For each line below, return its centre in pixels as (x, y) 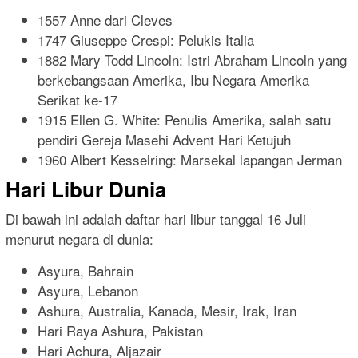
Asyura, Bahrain (86, 271)
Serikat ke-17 (78, 99)
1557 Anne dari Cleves (105, 19)
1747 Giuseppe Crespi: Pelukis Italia (146, 39)
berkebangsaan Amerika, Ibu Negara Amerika (173, 79)
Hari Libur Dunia (86, 189)
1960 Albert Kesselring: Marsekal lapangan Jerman (190, 159)
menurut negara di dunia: (80, 239)
